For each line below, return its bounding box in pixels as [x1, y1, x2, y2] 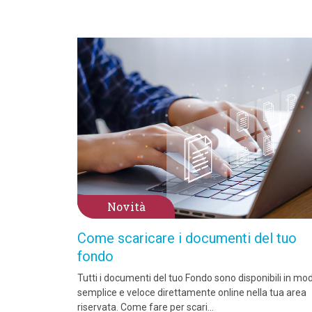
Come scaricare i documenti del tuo [77, 230, 297, 247]
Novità [107, 199, 146, 214]
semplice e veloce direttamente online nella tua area [77, 287, 306, 298]
